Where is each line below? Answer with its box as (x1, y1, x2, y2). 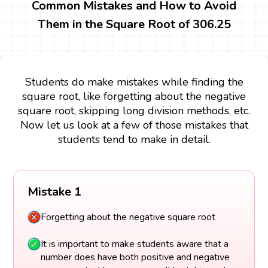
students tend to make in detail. (57, 132, 211, 147)
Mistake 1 (27, 184, 81, 200)
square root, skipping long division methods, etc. (18, 103, 250, 118)
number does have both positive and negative (40, 250, 230, 264)
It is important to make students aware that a (40, 237, 229, 251)
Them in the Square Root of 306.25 (37, 16, 231, 32)
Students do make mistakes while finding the (25, 74, 243, 89)
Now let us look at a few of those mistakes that (20, 117, 248, 132)
